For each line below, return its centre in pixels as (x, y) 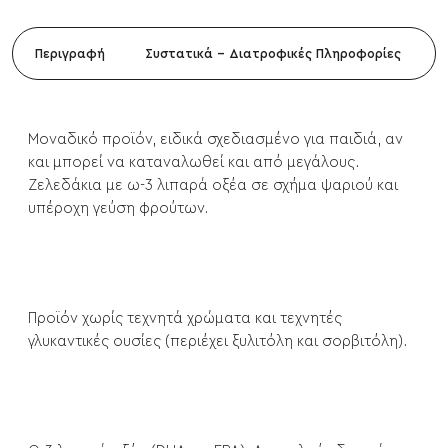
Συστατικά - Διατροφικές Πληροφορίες (273, 54)
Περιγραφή (70, 54)
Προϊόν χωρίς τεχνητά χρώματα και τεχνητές (185, 319)
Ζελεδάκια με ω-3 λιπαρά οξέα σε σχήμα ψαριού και (213, 186)
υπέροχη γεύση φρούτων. (118, 209)
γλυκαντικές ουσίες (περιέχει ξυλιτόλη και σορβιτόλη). (217, 342)
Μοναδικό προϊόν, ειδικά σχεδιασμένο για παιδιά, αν (215, 140)
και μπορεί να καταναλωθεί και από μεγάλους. (193, 163)
